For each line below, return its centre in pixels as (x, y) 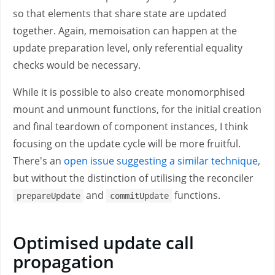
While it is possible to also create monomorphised (129, 92)
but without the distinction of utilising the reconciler (133, 178)
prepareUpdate (48, 196)
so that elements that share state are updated (120, 14)
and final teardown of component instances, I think (130, 126)
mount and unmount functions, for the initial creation (137, 109)
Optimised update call (103, 242)
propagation (64, 261)
